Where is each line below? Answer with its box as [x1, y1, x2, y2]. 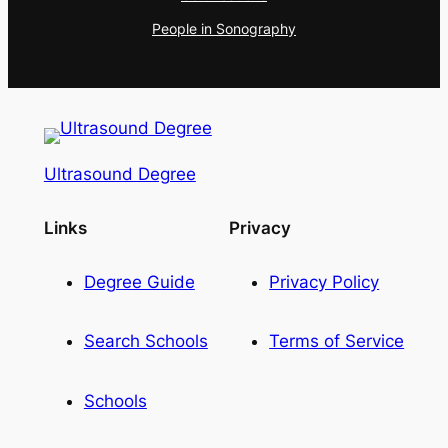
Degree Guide [83, 271, 195, 292]
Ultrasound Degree [43, 164, 196, 185]
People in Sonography [152, 20, 296, 38]
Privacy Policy [269, 271, 380, 292]
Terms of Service [269, 331, 405, 352]
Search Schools [83, 331, 208, 352]
